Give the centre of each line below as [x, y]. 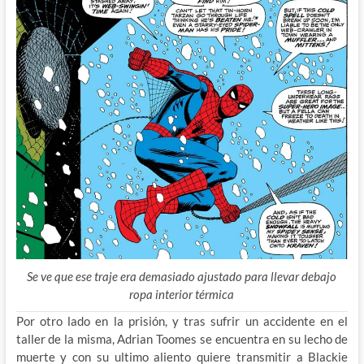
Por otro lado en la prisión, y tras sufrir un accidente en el [182, 321]
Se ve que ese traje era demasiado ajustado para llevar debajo [182, 277]
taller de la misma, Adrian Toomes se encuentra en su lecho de [182, 339]
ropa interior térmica [182, 295]
